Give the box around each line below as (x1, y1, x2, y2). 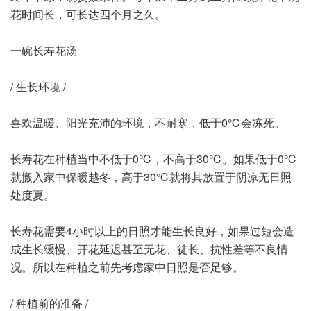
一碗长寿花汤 (10, 42, 77, 59)
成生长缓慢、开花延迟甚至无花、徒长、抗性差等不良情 (10, 241, 288, 258)
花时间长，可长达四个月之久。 (10, 6, 166, 23)
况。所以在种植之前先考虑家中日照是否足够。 (10, 259, 244, 276)
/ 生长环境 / (10, 78, 66, 95)
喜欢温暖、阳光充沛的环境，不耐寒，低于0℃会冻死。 (10, 115, 285, 131)
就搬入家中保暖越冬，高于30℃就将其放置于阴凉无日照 (10, 169, 292, 185)
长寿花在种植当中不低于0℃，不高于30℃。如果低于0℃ (10, 151, 297, 167)
